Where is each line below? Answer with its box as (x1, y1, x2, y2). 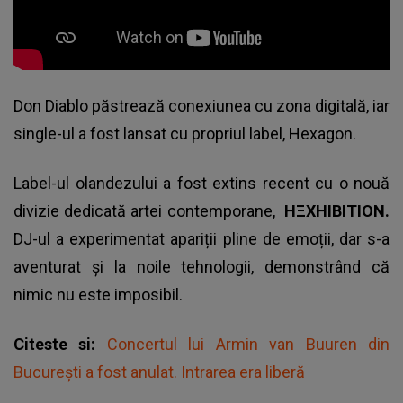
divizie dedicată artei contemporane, (13, 201, 284, 220)
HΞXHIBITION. (284, 201, 390, 220)
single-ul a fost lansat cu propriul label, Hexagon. (13, 123, 356, 143)
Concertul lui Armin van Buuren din (106, 334, 390, 354)
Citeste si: (13, 334, 107, 354)
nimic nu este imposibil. (13, 284, 183, 304)
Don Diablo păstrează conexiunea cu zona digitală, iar (13, 95, 390, 115)
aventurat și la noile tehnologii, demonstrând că (13, 256, 390, 276)
